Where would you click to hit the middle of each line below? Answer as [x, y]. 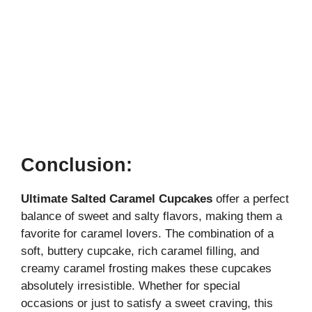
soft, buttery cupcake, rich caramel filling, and [140, 251]
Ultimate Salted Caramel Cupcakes [117, 199]
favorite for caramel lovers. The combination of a [147, 234]
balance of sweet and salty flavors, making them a [151, 217]
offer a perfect [251, 199]
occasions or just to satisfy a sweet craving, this [147, 304]
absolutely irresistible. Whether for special [131, 286]
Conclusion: [77, 165]
